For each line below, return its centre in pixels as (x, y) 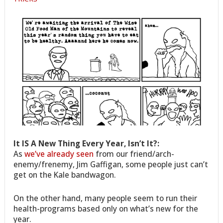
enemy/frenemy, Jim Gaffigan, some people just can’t (111, 164)
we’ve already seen (59, 154)
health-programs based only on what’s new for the (106, 208)
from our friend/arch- (134, 154)
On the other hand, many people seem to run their (106, 198)
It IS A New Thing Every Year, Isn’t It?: (87, 143)
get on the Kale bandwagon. (65, 174)
